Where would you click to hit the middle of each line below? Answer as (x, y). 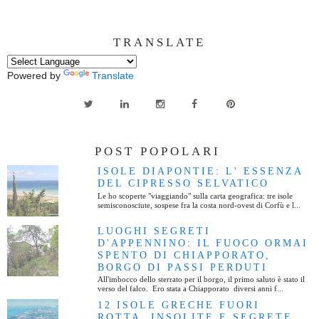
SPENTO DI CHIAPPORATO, (184, 255)
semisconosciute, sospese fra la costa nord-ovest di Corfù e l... (199, 205)
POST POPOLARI (158, 151)
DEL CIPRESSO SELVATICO (183, 183)
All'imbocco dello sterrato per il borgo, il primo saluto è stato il (201, 279)
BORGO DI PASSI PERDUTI (182, 267)
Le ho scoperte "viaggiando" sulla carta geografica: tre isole (195, 196)
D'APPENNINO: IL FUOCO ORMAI (203, 242)
